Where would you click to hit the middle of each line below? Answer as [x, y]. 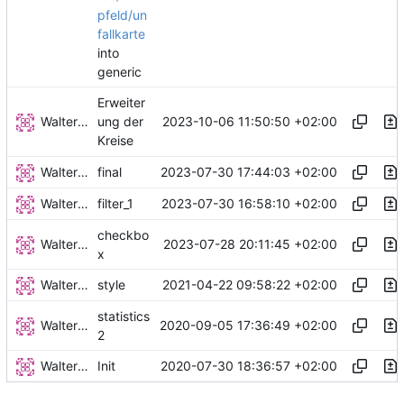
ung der [120, 122]
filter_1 [115, 204]
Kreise [115, 141]
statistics [124, 317]
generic [119, 72]
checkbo [123, 235]
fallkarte [121, 33]
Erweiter [121, 103]
